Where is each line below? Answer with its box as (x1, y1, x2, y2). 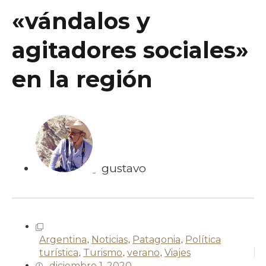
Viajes (164, 246, 191, 258)
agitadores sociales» (12, 36, 249, 64)
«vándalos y (12, 7, 150, 35)
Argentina (39, 233, 87, 245)
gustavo (102, 161, 146, 175)
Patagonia (132, 233, 180, 245)
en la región (12, 65, 153, 93)
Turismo (83, 246, 122, 258)
